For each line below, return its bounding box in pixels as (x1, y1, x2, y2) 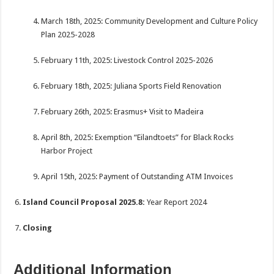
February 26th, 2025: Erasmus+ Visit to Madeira (41, 107, 204, 116)
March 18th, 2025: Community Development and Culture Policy (41, 17, 258, 26)
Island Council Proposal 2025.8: (23, 198, 146, 207)
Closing (23, 223, 53, 232)
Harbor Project (41, 146, 93, 155)
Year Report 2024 (145, 198, 207, 207)
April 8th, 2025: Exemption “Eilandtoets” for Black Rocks (41, 133, 234, 142)
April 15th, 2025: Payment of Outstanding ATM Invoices (41, 172, 234, 181)
